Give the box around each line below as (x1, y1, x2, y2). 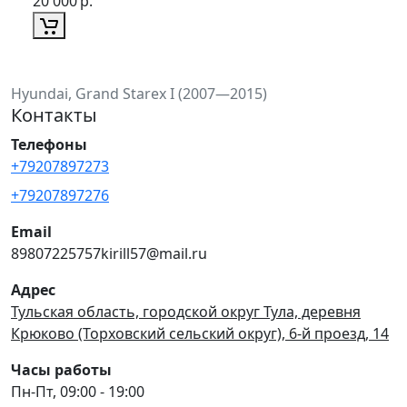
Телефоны (11, 134, 87, 154)
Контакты (11, 102, 97, 127)
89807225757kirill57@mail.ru (11, 243, 207, 263)
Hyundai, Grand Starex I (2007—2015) (11, 83, 267, 104)
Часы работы (11, 359, 112, 380)
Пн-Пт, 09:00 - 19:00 (11, 381, 144, 402)
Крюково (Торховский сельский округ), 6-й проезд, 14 (11, 323, 389, 343)
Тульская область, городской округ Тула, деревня (11, 301, 361, 322)
